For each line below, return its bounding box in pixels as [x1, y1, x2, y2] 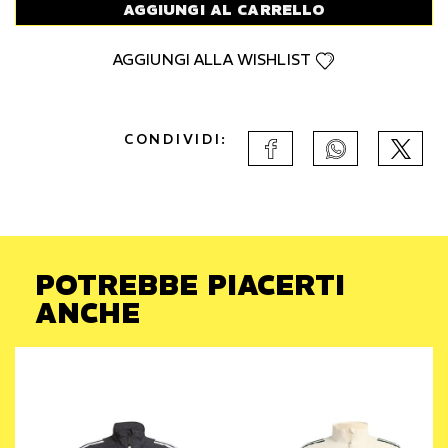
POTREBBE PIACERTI [35, 267, 345, 303]
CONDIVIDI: [124, 131, 228, 148]
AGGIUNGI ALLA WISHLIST [112, 50, 316, 69]
